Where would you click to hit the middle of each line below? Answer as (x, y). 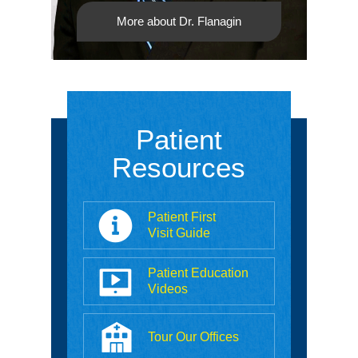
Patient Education (198, 272)
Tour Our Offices (193, 336)
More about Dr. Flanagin (179, 21)
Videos (167, 288)
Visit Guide (179, 233)
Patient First (181, 217)
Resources (179, 167)
